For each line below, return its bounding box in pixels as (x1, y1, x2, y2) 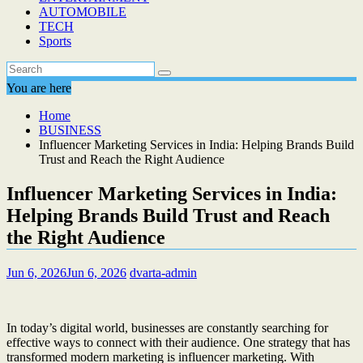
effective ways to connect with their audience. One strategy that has (6, 335, 350, 349)
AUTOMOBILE (39, 5, 126, 19)
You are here (6, 81, 71, 95)
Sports (39, 34, 71, 48)
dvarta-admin (130, 265, 197, 280)
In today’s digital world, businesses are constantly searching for (6, 320, 328, 335)
